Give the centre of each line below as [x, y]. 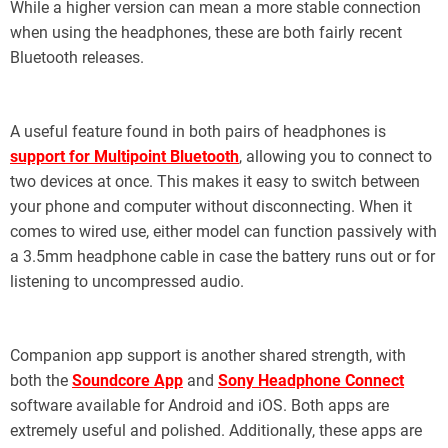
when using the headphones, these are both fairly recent [206, 32]
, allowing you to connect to [335, 156]
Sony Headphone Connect [311, 380]
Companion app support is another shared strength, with [208, 355]
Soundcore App [127, 380]
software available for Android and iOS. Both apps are [199, 405]
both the [41, 380]
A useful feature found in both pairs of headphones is [198, 131]
